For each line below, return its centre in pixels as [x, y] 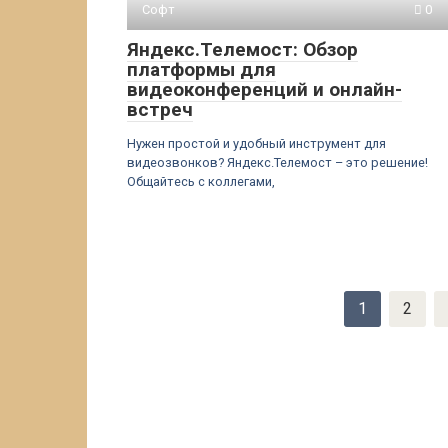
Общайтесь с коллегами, [201, 181]
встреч [160, 109]
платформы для [201, 69]
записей [157, 326]
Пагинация [167, 302]
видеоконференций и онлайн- [264, 89]
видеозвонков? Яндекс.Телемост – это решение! [277, 162]
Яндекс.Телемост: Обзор [242, 49]
